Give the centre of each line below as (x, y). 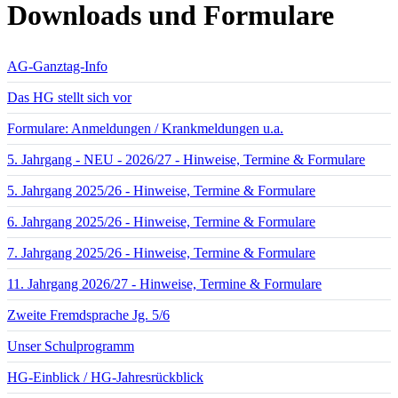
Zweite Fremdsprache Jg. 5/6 (88, 314)
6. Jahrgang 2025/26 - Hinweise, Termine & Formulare (161, 221)
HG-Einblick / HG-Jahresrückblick (105, 377)
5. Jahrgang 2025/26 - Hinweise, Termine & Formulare (161, 190)
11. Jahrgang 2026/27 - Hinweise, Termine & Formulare (164, 283)
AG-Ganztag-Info (57, 66)
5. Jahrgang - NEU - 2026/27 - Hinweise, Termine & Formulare (186, 159)
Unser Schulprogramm (71, 346)
